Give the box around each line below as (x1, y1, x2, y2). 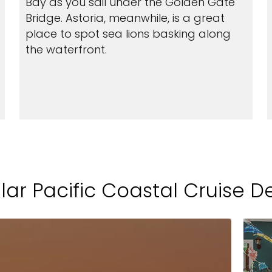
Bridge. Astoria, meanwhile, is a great (25, 10, 225, 25)
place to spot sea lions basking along (25, 26, 231, 41)
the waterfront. (25, 42, 107, 57)
